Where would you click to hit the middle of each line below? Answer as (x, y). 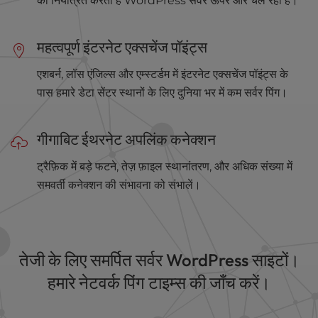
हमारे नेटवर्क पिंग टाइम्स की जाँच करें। (159, 283)
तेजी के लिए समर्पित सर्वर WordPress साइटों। (159, 260)
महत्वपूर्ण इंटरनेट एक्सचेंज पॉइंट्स (122, 47)
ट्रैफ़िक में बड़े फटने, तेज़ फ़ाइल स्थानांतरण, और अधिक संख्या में (165, 166)
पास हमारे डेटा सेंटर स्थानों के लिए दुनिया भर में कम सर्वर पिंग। (163, 93)
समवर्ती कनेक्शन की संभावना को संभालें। (119, 185)
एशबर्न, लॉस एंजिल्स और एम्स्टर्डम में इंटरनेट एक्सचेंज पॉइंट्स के (163, 74)
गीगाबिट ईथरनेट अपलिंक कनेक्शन (127, 139)
